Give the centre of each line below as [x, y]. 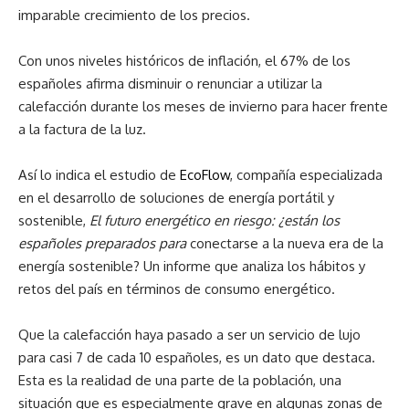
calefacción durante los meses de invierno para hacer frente [203, 106]
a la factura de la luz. [82, 129]
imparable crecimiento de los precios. [134, 15]
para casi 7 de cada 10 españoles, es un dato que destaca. [197, 357]
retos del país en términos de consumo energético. [177, 289]
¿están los [309, 220]
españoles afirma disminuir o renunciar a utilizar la [170, 84]
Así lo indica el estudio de [99, 175]
